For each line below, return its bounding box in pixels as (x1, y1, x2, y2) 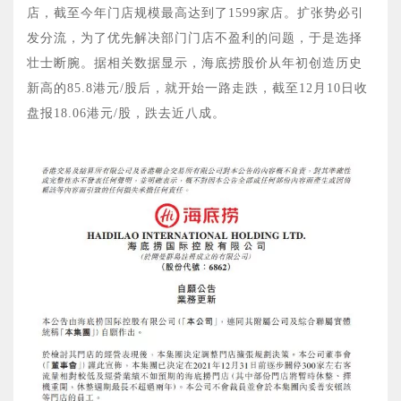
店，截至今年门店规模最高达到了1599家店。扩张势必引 (27, 6, 364, 21)
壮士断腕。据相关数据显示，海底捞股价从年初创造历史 (27, 56, 363, 71)
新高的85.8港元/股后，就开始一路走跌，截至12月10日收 (27, 81, 368, 96)
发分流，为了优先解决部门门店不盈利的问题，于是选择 (27, 31, 363, 46)
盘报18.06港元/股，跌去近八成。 (27, 107, 226, 121)
